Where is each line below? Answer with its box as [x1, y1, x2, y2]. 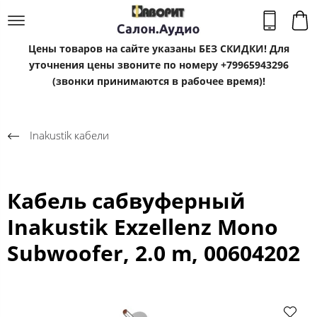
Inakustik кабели [30, 127, 109, 142]
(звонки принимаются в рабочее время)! [52, 74, 265, 88]
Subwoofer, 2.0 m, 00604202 [7, 238, 300, 267]
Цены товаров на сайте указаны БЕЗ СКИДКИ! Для [28, 42, 289, 55]
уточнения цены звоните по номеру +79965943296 [28, 58, 289, 71]
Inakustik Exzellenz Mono [7, 212, 278, 241]
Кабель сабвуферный [7, 185, 246, 215]
